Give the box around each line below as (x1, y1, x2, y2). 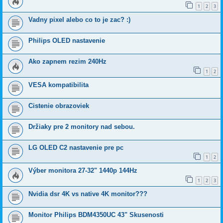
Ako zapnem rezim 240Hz (28, 57, 107, 65)
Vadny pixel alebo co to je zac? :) (28, 15, 130, 23)
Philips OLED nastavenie (28, 36, 105, 44)
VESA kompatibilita (28, 81, 89, 89)
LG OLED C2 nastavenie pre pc (28, 143, 123, 151)
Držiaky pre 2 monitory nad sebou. (28, 122, 135, 130)
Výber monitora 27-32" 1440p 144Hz (28, 167, 137, 175)
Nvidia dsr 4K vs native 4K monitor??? (28, 190, 147, 198)
